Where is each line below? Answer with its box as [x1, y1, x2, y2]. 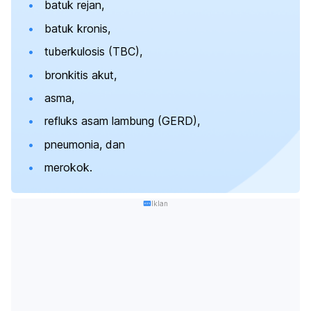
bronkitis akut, [44, 67, 117, 82]
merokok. [44, 160, 92, 175]
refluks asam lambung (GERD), [44, 114, 200, 128]
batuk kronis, [44, 21, 110, 35]
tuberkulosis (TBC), [44, 44, 142, 59]
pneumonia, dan [44, 137, 125, 151]
